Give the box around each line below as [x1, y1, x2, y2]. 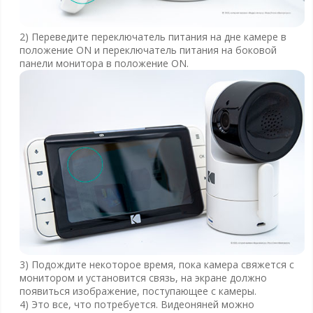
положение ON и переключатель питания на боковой [19, 43, 277, 57]
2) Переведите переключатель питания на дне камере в [19, 29, 286, 43]
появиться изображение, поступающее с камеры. [19, 284, 256, 298]
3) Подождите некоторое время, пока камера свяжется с [19, 258, 294, 272]
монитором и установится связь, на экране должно [19, 271, 267, 285]
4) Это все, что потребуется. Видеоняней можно [19, 298, 254, 312]
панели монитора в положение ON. [19, 56, 189, 70]
